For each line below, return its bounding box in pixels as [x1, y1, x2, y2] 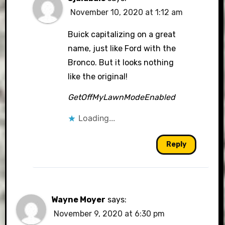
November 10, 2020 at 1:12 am [70, 8, 183, 18]
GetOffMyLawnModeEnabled [67, 92, 175, 102]
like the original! [67, 72, 128, 82]
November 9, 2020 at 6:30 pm [54, 209, 165, 219]
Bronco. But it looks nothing [67, 58, 174, 68]
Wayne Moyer [51, 195, 106, 205]
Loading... [78, 113, 115, 124]
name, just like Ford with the [67, 44, 176, 54]
